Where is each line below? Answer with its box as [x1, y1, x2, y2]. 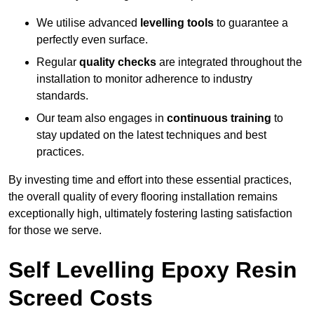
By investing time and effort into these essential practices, [8, 174, 292, 186]
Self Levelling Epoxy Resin [8, 257, 297, 283]
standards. [36, 90, 88, 102]
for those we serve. [8, 224, 102, 237]
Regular [36, 56, 79, 69]
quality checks [79, 56, 156, 69]
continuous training [167, 112, 271, 125]
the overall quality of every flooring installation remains [8, 191, 278, 203]
